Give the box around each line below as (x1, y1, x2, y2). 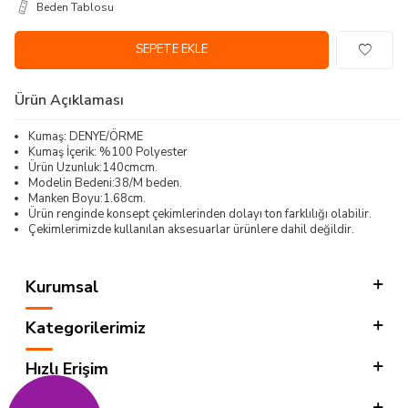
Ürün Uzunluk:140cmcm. (28, 158, 158, 176)
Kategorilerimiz (25, 316, 146, 339)
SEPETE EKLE (136, 41, 209, 58)
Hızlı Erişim (25, 357, 108, 380)
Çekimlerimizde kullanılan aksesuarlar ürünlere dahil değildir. (28, 220, 354, 238)
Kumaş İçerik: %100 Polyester (28, 143, 188, 160)
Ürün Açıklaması (15, 89, 124, 110)
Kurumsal (25, 275, 98, 298)
